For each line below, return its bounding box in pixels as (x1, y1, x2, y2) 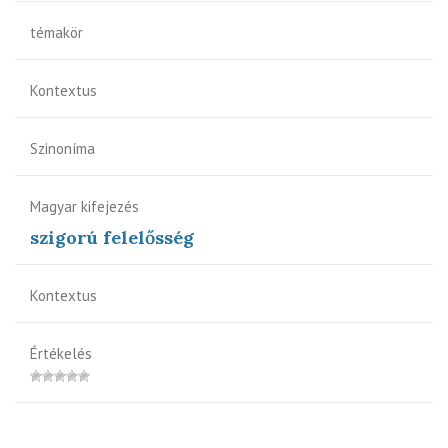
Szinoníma (30, 138, 95, 158)
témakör (30, 22, 83, 42)
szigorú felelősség (30, 225, 194, 249)
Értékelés (30, 343, 92, 363)
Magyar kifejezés (30, 196, 139, 216)
